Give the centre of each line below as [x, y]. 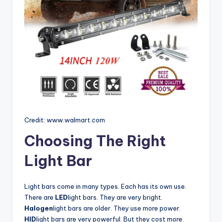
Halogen [39, 208]
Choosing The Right [95, 141]
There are [40, 197]
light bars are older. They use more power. [117, 208]
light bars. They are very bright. [115, 197]
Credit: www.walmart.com [65, 120]
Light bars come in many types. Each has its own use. [105, 187]
